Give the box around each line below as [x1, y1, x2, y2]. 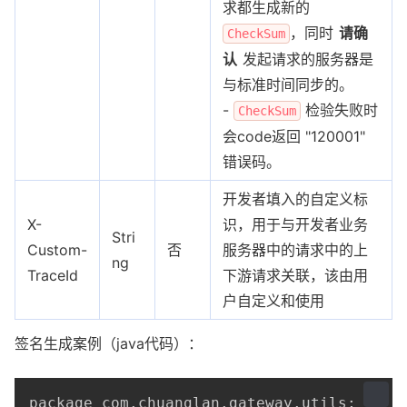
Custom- [27, 240, 87, 259]
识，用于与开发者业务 [223, 214, 368, 233]
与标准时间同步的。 [223, 74, 353, 94]
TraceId [27, 265, 78, 284]
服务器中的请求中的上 [223, 240, 368, 259]
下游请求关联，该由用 [223, 265, 368, 284]
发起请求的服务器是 [238, 49, 373, 68]
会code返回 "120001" [223, 126, 365, 145]
